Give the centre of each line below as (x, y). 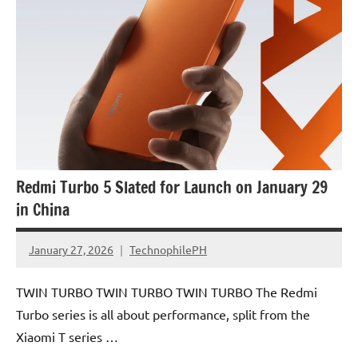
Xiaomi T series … (67, 337)
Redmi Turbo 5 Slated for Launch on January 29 (172, 188)
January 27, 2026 (71, 249)
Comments (56, 278)
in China (43, 210)
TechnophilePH (168, 249)
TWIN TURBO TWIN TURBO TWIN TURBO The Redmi (167, 292)
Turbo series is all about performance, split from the (163, 314)
